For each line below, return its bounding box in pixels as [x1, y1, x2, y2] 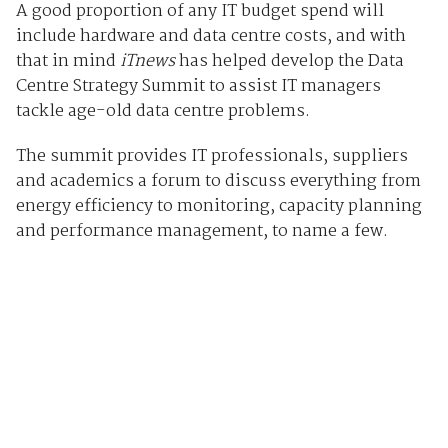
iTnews [119, 47, 175, 75]
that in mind [15, 47, 120, 75]
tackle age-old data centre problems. [15, 97, 310, 125]
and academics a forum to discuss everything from [15, 167, 421, 195]
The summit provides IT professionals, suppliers [15, 142, 408, 170]
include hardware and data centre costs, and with [15, 22, 406, 50]
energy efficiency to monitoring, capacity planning [15, 192, 422, 220]
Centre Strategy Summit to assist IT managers [15, 72, 381, 100]
